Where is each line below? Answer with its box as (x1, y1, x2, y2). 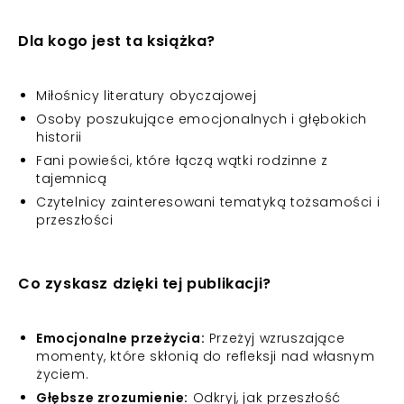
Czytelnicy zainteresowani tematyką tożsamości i (36, 193, 381, 211)
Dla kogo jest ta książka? (18, 31, 216, 51)
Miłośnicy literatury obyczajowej (36, 87, 257, 105)
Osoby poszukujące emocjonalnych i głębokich (36, 110, 367, 128)
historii (36, 128, 82, 146)
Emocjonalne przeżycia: (36, 329, 206, 347)
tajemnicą (36, 170, 107, 188)
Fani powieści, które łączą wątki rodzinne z (36, 151, 328, 170)
